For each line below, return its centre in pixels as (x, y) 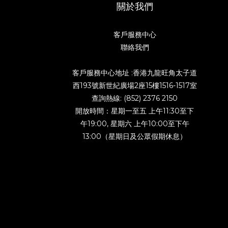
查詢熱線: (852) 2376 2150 (135, 98)
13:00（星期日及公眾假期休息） (135, 136)
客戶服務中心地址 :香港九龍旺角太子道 (135, 73)
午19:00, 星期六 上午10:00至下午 (135, 124)
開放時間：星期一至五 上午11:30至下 (135, 111)
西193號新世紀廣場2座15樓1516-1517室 (135, 85)
